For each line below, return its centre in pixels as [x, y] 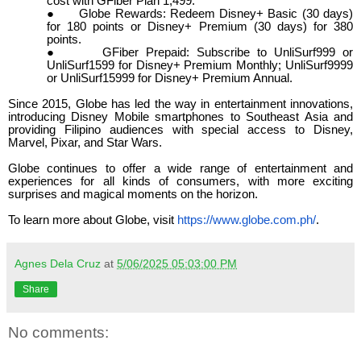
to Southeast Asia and [289, 117]
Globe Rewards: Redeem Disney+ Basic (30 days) [216, 14]
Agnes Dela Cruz [58, 264]
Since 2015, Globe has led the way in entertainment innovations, [180, 104]
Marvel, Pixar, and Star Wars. [85, 143]
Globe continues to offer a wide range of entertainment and [180, 169]
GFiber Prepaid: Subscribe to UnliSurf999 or [228, 53]
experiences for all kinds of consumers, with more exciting [180, 182]
